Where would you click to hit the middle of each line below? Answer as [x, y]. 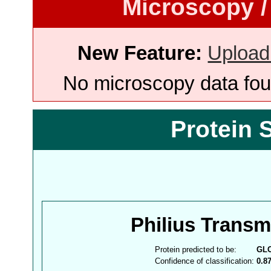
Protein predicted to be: [196, 250]
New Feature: [140, 53]
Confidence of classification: [205, 261]
